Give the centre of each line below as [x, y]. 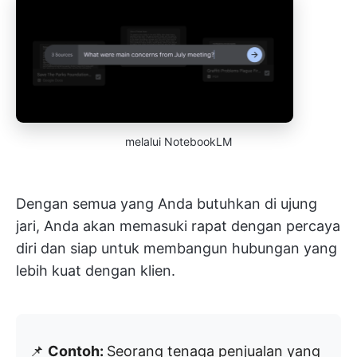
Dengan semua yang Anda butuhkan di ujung [167, 204]
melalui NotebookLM [178, 142]
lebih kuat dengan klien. [96, 271]
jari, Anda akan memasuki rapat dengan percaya [178, 226]
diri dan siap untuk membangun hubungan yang [177, 249]
